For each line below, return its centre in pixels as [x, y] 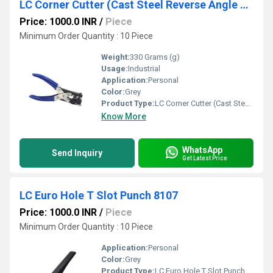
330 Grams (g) [155, 57]
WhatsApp [202, 150]
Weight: [115, 57]
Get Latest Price [205, 158]
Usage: [115, 69]
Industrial [144, 69]
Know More [124, 116]
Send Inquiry [77, 153]
